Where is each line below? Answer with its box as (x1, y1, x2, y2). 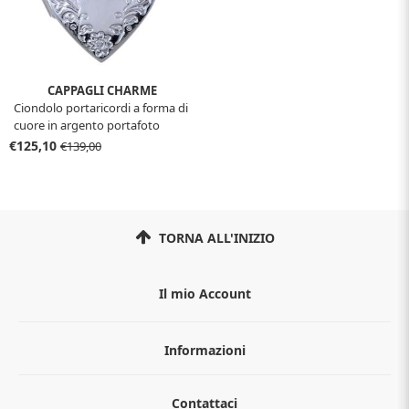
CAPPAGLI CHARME (47, 81, 157, 99)
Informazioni (163, 341, 246, 359)
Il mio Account (158, 284, 251, 302)
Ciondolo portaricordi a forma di (14, 99, 188, 116)
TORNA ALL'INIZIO (154, 228, 275, 246)
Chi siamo (175, 379, 234, 396)
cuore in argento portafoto (14, 116, 160, 133)
